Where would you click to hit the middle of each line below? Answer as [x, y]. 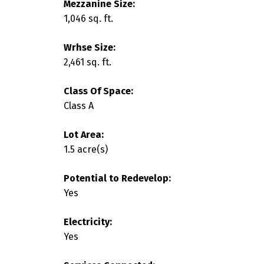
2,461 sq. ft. [87, 62]
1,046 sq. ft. [88, 18]
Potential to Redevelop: [117, 178]
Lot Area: [83, 134]
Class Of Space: [98, 91]
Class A [78, 105]
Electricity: [88, 222]
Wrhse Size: [89, 47]
